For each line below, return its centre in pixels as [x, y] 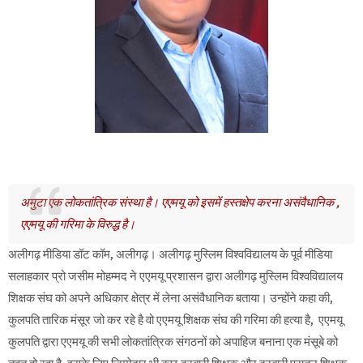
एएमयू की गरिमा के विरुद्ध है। [78, 224]
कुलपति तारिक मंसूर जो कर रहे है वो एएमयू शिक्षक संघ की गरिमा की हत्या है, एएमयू [175, 320]
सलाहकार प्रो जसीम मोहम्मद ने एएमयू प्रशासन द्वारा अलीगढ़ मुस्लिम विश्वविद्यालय [175, 276]
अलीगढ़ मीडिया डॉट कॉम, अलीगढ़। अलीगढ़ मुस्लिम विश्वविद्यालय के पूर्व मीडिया [170, 254]
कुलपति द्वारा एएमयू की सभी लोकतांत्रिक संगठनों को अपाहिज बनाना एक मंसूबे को [173, 342]
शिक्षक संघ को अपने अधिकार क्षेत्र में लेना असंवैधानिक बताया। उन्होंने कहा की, [171, 298]
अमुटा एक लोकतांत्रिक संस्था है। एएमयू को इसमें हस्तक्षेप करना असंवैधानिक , [180, 202]
